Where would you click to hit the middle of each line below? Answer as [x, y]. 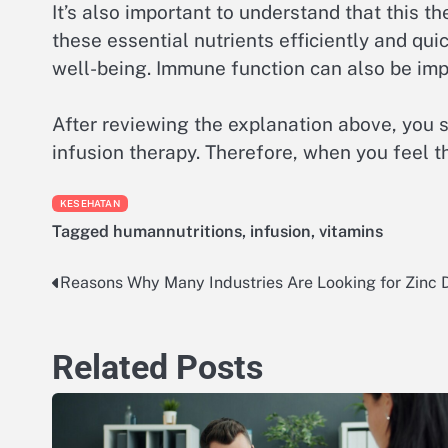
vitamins [351, 231]
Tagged [82, 231]
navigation [107, 324]
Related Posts [157, 368]
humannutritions [177, 231]
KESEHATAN [90, 203]
